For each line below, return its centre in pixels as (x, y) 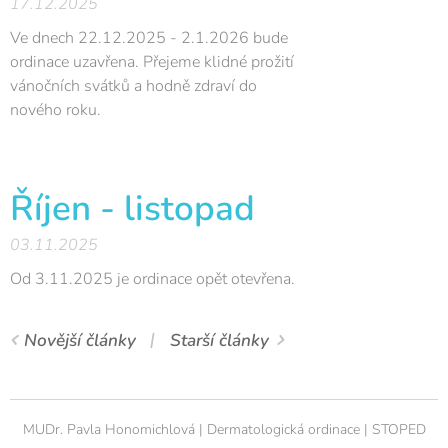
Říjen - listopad (132, 208)
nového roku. (55, 110)
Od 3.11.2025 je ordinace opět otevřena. (152, 279)
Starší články (219, 340)
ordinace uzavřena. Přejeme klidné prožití (152, 62)
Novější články (80, 340)
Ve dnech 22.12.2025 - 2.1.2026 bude (149, 38)
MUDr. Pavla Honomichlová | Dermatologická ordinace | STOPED (224, 429)
